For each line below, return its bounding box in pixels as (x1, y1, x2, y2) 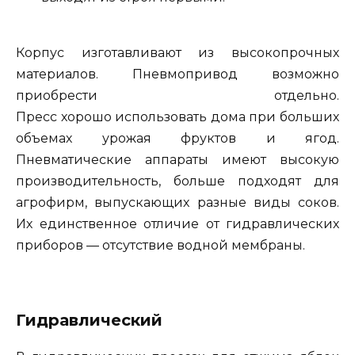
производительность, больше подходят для (16, 174, 339, 189)
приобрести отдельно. (16, 88, 339, 104)
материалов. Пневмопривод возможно (16, 67, 339, 82)
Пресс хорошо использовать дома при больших (16, 109, 339, 125)
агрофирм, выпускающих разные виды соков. (16, 195, 339, 211)
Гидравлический (16, 310, 162, 330)
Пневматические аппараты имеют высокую (16, 152, 339, 168)
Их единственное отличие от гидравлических (16, 216, 339, 232)
